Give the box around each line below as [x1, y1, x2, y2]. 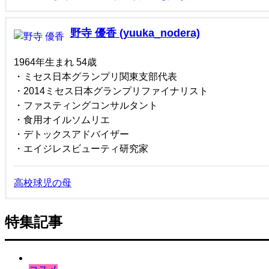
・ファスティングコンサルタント [14, 100, 158, 110]
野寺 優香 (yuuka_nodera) [70, 27, 200, 40]
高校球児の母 [14, 177, 71, 188]
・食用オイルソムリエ [14, 114, 110, 125]
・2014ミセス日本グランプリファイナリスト [14, 85, 208, 96]
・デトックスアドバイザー [14, 128, 129, 139]
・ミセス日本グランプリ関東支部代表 [14, 71, 177, 82]
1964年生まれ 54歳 [14, 56, 97, 67]
